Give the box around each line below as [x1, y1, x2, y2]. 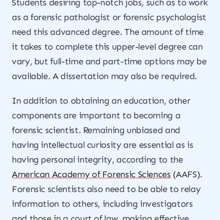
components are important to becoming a [12, 110, 181, 121]
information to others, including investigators [12, 198, 193, 209]
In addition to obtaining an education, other [12, 95, 191, 106]
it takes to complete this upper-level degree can [12, 41, 203, 52]
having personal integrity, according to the [12, 154, 183, 165]
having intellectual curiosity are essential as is [12, 139, 193, 150]
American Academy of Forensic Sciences [12, 169, 171, 180]
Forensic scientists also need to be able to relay [12, 184, 201, 194]
